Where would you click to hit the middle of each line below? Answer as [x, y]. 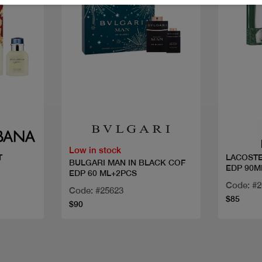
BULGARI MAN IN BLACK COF [127, 162]
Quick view [131, 99]
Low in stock [95, 150]
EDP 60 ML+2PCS [103, 173]
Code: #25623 [96, 190]
